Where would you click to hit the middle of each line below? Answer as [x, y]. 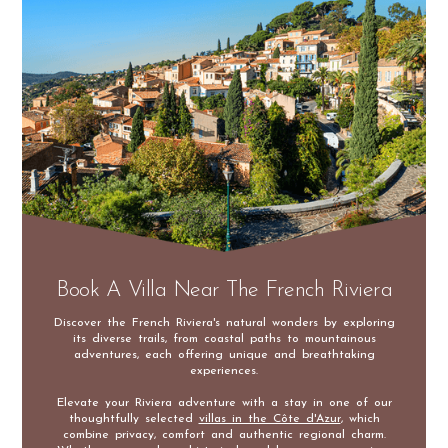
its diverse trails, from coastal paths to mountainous [224, 338]
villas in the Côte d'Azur [269, 418]
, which [360, 418]
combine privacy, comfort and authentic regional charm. [224, 434]
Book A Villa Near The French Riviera [224, 290]
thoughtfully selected [133, 418]
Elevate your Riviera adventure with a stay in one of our [224, 402]
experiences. [224, 370]
